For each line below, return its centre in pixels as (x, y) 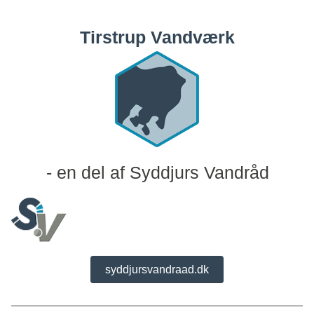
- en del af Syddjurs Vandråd (157, 172)
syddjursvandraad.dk (157, 269)
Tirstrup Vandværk (157, 37)
